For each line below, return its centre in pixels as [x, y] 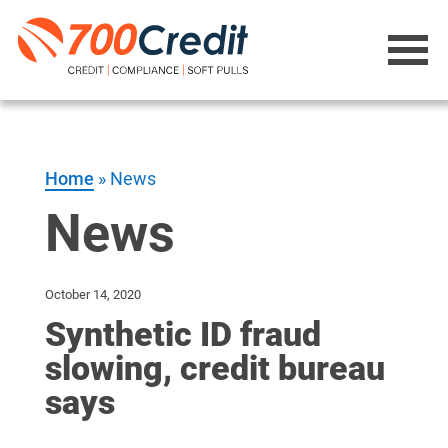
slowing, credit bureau [214, 368]
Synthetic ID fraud [182, 334]
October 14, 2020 [92, 294]
